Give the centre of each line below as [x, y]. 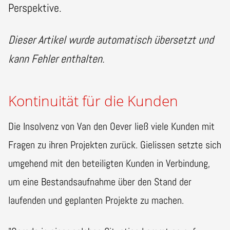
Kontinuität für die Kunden [93, 101]
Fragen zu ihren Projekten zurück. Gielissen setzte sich [115, 145]
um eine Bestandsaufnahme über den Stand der [100, 182]
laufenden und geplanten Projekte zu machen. [96, 200]
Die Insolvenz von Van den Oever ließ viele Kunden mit [111, 127]
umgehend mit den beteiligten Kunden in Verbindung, [109, 164]
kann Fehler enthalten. [56, 59]
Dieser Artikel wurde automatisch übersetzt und [111, 40]
